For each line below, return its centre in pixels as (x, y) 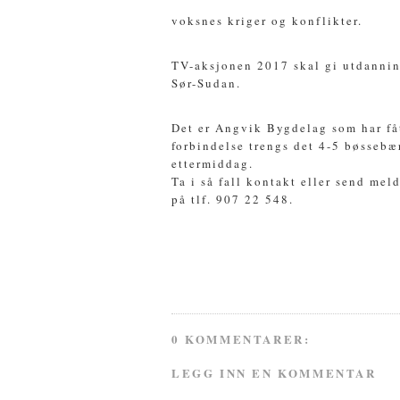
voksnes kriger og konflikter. (267, 20)
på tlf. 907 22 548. (233, 199)
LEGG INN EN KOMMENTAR (274, 372)
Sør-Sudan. (206, 83)
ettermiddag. (212, 163)
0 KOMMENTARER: (241, 339)
